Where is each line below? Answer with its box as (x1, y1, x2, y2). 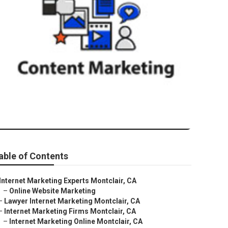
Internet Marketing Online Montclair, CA (9, 217, 142, 225)
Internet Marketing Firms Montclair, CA (4, 207, 136, 215)
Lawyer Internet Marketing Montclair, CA (4, 197, 140, 205)
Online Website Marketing (9, 187, 96, 195)
